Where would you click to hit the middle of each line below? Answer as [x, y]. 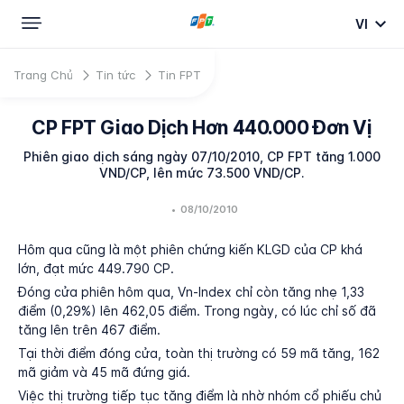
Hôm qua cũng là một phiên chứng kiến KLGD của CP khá [190, 249]
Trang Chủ [43, 74]
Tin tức [115, 74]
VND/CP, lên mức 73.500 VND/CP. [202, 173]
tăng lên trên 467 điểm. [89, 330]
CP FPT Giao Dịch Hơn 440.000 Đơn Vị [202, 128]
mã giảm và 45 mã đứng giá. [104, 372]
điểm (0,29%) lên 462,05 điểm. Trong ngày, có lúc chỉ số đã [197, 311]
